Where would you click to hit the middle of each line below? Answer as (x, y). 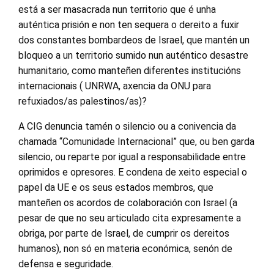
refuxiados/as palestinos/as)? (83, 101)
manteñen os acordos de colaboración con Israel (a (128, 203)
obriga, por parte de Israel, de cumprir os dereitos (124, 233)
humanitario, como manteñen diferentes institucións (130, 71)
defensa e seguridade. (66, 264)
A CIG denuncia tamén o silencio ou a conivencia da (127, 126)
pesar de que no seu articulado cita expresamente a (130, 218)
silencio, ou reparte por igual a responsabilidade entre (132, 157)
